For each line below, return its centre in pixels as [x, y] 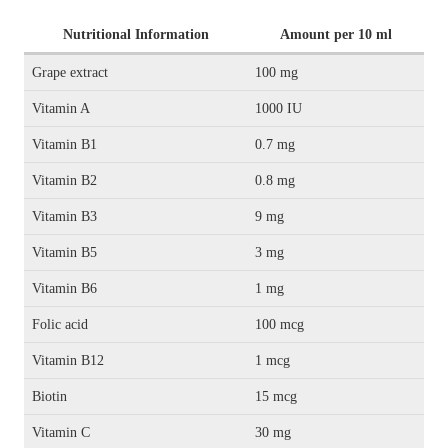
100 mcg [279, 324]
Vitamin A [61, 108]
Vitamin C [61, 432]
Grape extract [70, 72]
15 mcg [276, 396]
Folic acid [60, 324]
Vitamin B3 [64, 216]
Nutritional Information [135, 34]
